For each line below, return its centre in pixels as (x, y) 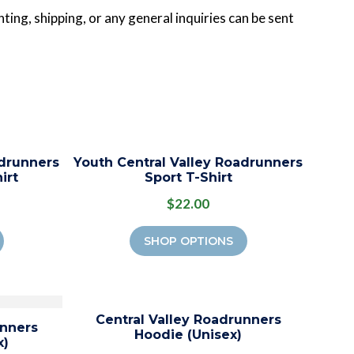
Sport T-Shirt (188, 178)
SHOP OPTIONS (188, 241)
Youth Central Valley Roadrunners (188, 163)
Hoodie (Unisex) (188, 335)
